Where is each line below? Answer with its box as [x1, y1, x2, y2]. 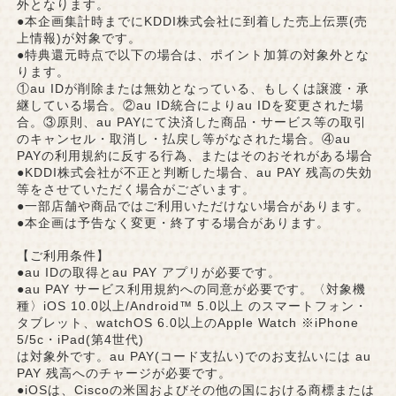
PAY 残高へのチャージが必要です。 [16, 366, 232, 381]
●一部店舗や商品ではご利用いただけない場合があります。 [16, 199, 369, 214]
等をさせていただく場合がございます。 [16, 182, 255, 197]
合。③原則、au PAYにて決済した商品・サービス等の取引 [16, 115, 367, 130]
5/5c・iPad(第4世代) [16, 332, 144, 347]
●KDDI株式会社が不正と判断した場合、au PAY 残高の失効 [16, 165, 372, 180]
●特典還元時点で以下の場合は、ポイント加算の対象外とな [16, 48, 369, 63]
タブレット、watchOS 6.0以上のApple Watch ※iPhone [16, 316, 359, 331]
